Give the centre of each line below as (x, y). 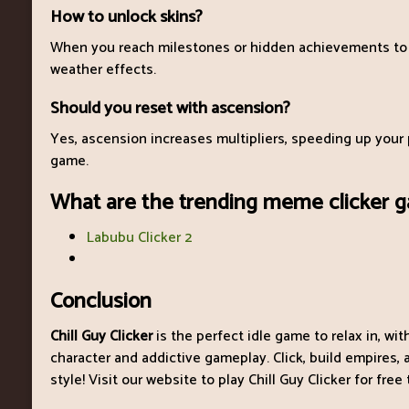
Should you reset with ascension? (170, 108)
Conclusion (101, 301)
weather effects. (103, 69)
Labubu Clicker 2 (139, 237)
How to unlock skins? (126, 16)
